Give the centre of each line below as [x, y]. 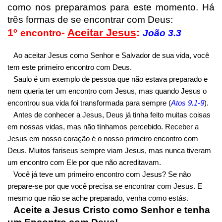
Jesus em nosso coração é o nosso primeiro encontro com [103, 138]
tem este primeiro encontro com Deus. [70, 67]
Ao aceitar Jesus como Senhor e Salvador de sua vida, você [111, 55]
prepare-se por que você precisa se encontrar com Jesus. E [105, 186]
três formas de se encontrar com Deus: [90, 19]
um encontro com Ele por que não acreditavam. [84, 162]
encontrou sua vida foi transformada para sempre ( [89, 103]
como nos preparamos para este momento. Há [111, 7]
